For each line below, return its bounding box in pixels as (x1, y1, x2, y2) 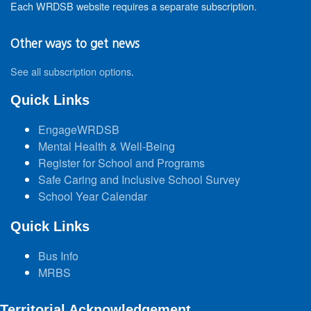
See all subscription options (10, 63, 131, 78)
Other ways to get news (10, 37, 140, 49)
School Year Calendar (38, 187, 147, 204)
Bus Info (38, 247, 78, 264)
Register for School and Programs (38, 154, 205, 171)
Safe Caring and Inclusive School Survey (38, 171, 240, 187)
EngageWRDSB (38, 121, 119, 137)
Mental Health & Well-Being (38, 137, 175, 154)
